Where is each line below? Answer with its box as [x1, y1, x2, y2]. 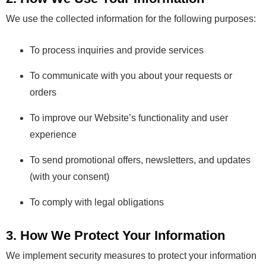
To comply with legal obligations [30, 197, 164, 207]
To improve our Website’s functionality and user [30, 113, 228, 123]
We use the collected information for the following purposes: [6, 14, 256, 24]
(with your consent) [30, 172, 109, 182]
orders [30, 87, 56, 97]
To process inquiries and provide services [30, 45, 204, 55]
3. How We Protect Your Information [6, 228, 225, 243]
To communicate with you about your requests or [30, 71, 232, 81]
